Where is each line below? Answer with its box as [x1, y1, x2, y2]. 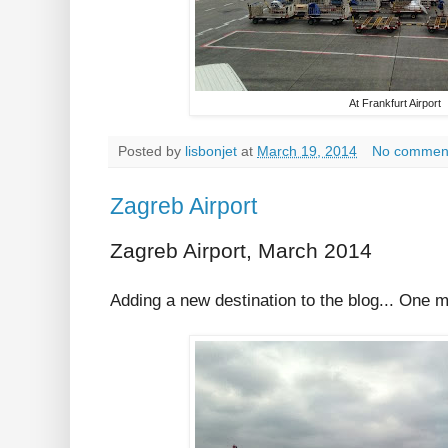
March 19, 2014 [257, 144, 357, 160]
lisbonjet [185, 144, 237, 160]
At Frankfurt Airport [349, 97, 441, 110]
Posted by [118, 144, 185, 160]
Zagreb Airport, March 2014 [110, 238, 372, 263]
